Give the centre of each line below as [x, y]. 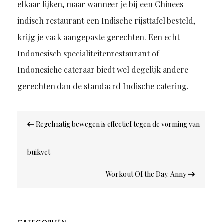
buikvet [38, 152]
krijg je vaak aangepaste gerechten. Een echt [98, 37]
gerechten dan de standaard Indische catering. [103, 86]
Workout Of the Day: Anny [147, 174]
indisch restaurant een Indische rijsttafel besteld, [106, 21]
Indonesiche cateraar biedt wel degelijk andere [103, 70]
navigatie [41, 130]
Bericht [36, 117]
